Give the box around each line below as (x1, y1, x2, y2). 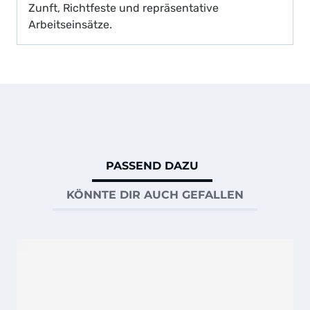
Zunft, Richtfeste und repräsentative (28, 1, 219, 15)
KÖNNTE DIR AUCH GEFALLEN (66, 188, 244, 202)
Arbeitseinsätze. (28, 18, 112, 32)
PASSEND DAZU (106, 159, 199, 173)
